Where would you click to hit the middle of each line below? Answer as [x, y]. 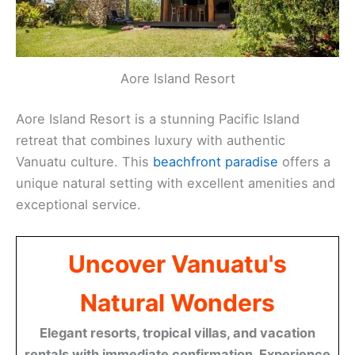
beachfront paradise [216, 162]
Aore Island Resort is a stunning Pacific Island [158, 119]
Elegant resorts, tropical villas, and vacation [177, 333]
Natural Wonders [177, 303]
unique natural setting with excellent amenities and [176, 183]
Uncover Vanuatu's [177, 264]
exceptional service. [78, 205]
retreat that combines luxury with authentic [151, 141]
